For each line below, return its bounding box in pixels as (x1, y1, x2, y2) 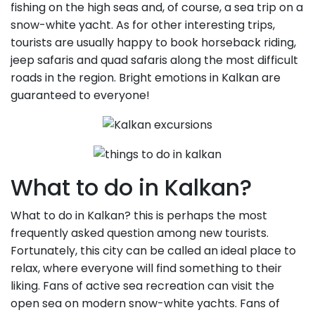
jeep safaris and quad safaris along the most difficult (11, 52, 298, 69)
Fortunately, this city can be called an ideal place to (11, 243, 296, 259)
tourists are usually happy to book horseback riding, (11, 34, 296, 51)
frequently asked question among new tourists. (11, 225, 269, 242)
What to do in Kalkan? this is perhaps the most (11, 207, 267, 224)
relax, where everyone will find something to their (11, 260, 282, 277)
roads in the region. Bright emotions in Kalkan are (11, 70, 281, 86)
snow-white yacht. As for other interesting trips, (11, 17, 275, 34)
